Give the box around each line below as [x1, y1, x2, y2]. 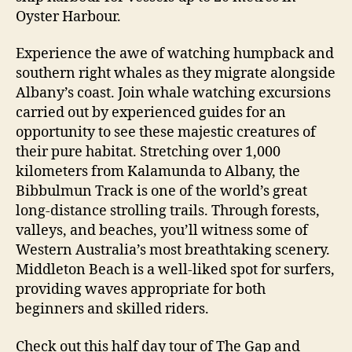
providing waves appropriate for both [16, 280, 266, 299]
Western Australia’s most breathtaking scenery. [16, 241, 330, 260]
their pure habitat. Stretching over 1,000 [16, 143, 280, 162]
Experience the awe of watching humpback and [16, 45, 334, 64]
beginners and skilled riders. [16, 300, 209, 319]
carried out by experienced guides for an [16, 104, 286, 123]
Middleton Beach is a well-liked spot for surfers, [16, 261, 335, 280]
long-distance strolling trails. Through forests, [16, 202, 320, 221]
